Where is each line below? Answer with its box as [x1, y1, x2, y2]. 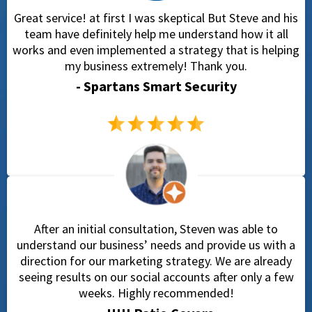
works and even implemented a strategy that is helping [13, 42, 299, 58]
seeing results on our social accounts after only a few [18, 269, 294, 286]
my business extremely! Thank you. [65, 58, 247, 74]
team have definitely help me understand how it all [24, 26, 288, 42]
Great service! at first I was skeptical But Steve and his [14, 10, 298, 26]
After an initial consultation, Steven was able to [34, 221, 278, 237]
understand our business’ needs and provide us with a [17, 237, 295, 253]
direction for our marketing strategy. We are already [20, 253, 292, 270]
